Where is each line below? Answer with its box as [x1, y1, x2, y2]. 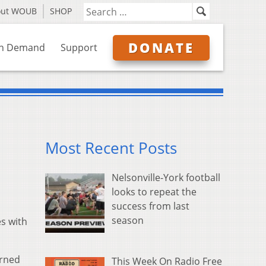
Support [61, 41, 97, 54]
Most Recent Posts [45, 138, 177, 159]
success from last [112, 199, 189, 213]
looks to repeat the [112, 185, 197, 199]
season [112, 214, 144, 227]
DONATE [128, 39, 194, 56]
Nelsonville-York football [112, 171, 220, 185]
